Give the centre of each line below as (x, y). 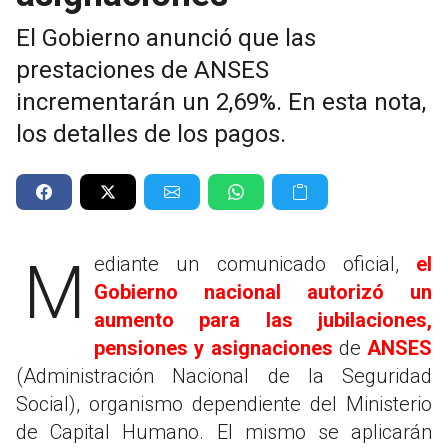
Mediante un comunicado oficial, (255, 263)
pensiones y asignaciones (213, 347)
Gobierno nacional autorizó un (263, 291)
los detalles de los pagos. (151, 133)
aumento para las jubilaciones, (263, 319)
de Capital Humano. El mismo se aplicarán (224, 431)
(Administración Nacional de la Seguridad (224, 375)
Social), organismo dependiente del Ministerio (224, 403)
